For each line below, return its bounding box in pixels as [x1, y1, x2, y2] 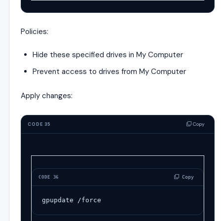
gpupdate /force [42, 196, 101, 204]
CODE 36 [38, 175, 59, 180]
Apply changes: [21, 91, 73, 101]
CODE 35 [28, 121, 51, 127]
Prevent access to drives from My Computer [33, 67, 186, 76]
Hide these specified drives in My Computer [33, 50, 183, 60]
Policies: [21, 27, 48, 37]
